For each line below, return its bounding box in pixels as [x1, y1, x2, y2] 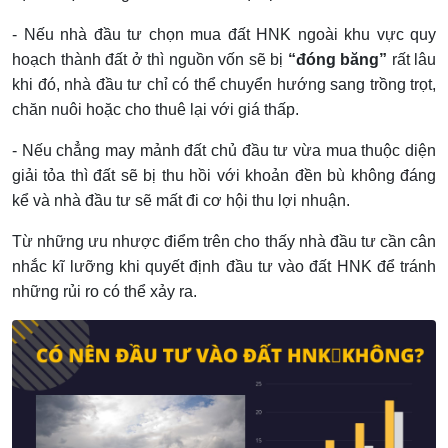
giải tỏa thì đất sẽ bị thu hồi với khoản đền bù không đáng [12, 166, 436, 184]
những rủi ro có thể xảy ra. [12, 282, 197, 300]
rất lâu [387, 50, 436, 68]
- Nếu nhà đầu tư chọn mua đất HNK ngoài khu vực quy [12, 25, 436, 43]
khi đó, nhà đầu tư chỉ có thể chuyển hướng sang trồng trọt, [12, 75, 436, 93]
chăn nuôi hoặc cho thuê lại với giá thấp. [12, 100, 299, 118]
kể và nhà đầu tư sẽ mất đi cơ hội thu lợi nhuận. [12, 191, 350, 209]
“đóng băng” [287, 50, 387, 68]
